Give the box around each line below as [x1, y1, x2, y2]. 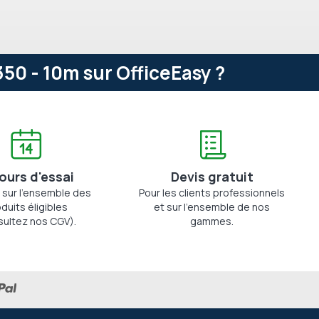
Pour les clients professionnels [139, 186, 286, 199]
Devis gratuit [170, 168, 253, 185]
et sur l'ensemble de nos [154, 200, 271, 214]
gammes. [190, 214, 234, 228]
